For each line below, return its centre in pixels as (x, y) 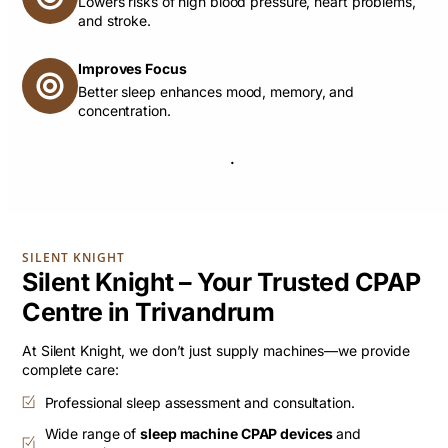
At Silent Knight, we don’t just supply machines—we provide (216, 350)
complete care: (70, 369)
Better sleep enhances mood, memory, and (216, 91)
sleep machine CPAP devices (236, 433)
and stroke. (114, 20)
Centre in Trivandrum (148, 311)
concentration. (124, 110)
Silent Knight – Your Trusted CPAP (221, 281)
